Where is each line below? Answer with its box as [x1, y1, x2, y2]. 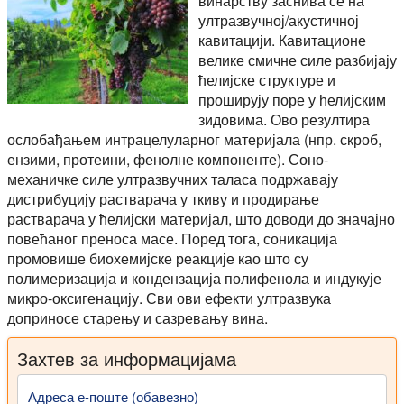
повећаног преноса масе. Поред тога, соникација [7, 228, 337, 249]
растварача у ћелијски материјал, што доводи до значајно [7, 208, 395, 229]
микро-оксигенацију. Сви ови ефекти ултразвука [7, 288, 331, 308]
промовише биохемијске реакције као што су [7, 248, 308, 269]
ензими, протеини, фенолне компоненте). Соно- [7, 149, 328, 170]
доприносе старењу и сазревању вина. [7, 308, 268, 328]
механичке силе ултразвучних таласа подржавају [7, 169, 338, 189]
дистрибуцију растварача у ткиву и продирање [7, 188, 319, 209]
